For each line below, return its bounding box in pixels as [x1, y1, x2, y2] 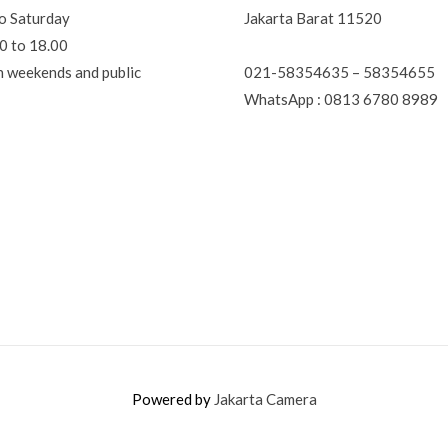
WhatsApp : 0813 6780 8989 [244, 89, 438, 108]
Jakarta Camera [213, 390, 317, 409]
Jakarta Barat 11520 [244, 9, 382, 28]
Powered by [131, 390, 214, 409]
